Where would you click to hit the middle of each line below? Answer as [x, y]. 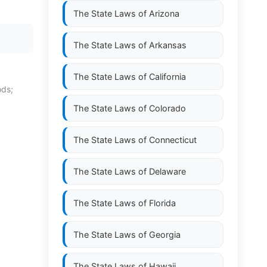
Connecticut [173, 140]
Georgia [165, 235]
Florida [162, 203]
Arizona [164, 13]
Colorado [167, 108]
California [167, 77]
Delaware [167, 171]
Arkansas [168, 45]
